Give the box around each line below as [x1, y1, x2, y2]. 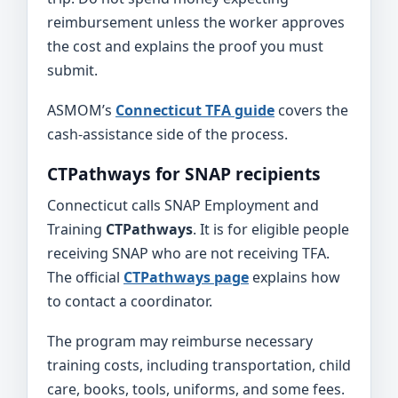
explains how [249, 267, 340, 287]
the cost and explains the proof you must [47, 36, 323, 56]
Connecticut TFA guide [115, 100, 275, 120]
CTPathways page [123, 267, 249, 287]
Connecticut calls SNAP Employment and [47, 195, 319, 215]
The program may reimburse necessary [47, 331, 313, 351]
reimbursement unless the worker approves [47, 12, 345, 32]
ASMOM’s [47, 100, 115, 120]
